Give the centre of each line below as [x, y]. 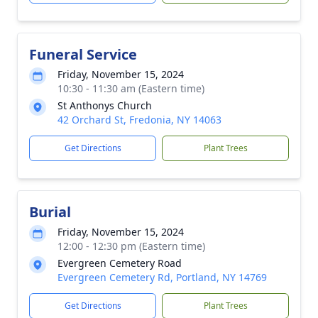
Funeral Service [83, 54]
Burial [50, 212]
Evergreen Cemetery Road [120, 263]
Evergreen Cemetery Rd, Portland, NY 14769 [162, 277]
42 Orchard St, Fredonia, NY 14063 [139, 120]
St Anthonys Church [105, 105]
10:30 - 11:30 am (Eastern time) [131, 88]
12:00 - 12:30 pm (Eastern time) [131, 246]
